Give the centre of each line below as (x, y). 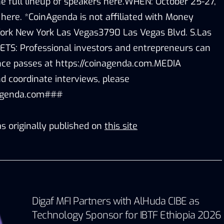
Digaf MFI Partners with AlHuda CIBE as (115, 201)
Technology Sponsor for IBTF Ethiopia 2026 (127, 215)
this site (121, 126)
